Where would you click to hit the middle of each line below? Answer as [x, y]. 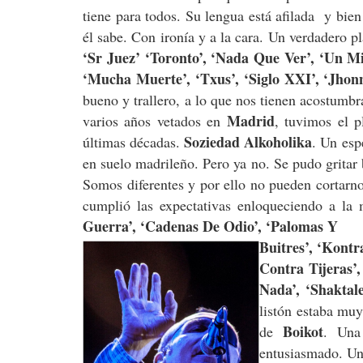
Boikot [303, 331]
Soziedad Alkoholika [246, 141]
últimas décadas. [132, 141]
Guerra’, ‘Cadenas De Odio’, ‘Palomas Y [210, 226]
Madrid [250, 120]
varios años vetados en [155, 120]
